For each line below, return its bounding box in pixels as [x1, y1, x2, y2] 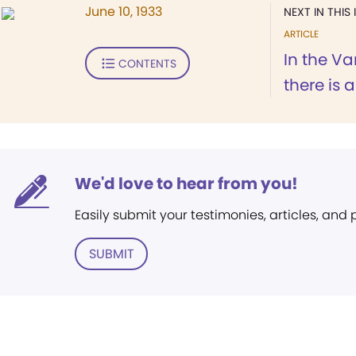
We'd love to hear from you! [75, 172, 298, 195]
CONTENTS [118, 55, 176, 72]
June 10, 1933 [85, 2, 162, 21]
